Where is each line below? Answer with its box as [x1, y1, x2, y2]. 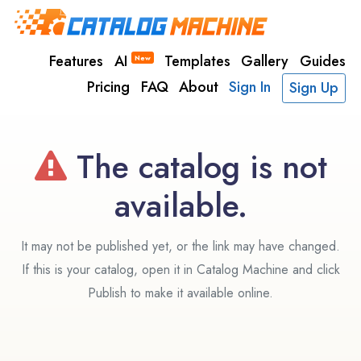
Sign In [229, 76, 272, 98]
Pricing [87, 76, 131, 98]
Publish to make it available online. [88, 284, 273, 302]
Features [49, 51, 104, 72]
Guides [299, 51, 346, 72]
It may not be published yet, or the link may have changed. [21, 237, 340, 255]
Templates [164, 51, 231, 72]
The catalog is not [66, 143, 327, 190]
